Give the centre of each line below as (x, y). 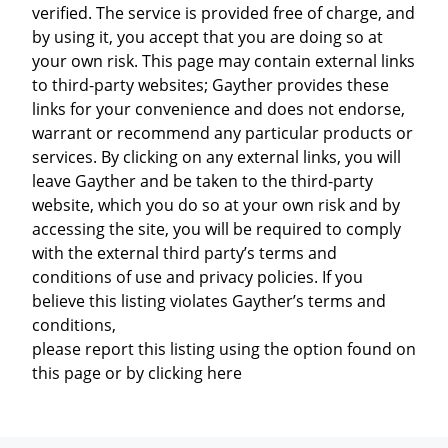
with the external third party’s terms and (184, 252)
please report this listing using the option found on (224, 348)
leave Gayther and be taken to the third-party (202, 180)
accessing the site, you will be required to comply (216, 228)
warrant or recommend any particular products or (222, 132)
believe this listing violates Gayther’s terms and (209, 300)
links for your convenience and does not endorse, (218, 108)
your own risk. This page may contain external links (223, 60)
